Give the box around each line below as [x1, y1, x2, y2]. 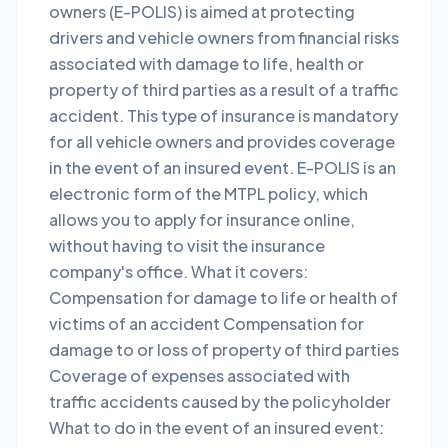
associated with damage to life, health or [49, 53, 364, 74]
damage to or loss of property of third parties [49, 339, 399, 360]
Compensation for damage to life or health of [49, 287, 398, 308]
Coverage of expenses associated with [49, 365, 350, 386]
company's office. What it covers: [49, 261, 308, 282]
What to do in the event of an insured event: [49, 417, 384, 438]
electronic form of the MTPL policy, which [49, 183, 368, 204]
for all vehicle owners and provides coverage [49, 131, 395, 152]
